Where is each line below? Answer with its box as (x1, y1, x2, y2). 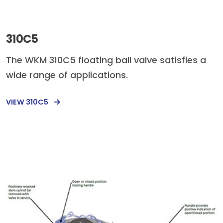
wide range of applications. (6, 69, 128, 82)
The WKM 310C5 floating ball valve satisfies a (6, 54, 206, 67)
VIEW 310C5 (6, 97, 50, 107)
